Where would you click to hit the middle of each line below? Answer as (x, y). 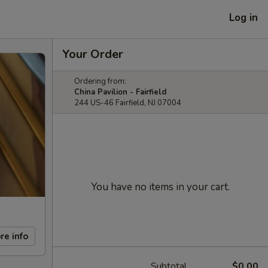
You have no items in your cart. (160, 187)
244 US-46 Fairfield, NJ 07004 (128, 103)
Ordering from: (100, 81)
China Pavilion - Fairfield (120, 92)
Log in (243, 17)
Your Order (93, 54)
